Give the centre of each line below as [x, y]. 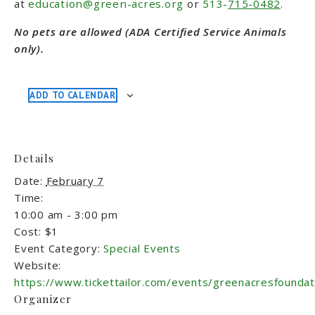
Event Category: [57, 249]
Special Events [142, 249]
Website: [38, 265]
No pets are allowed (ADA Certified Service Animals [150, 32]
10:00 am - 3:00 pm [66, 215]
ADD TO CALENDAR [73, 96]
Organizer [43, 299]
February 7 [75, 181]
